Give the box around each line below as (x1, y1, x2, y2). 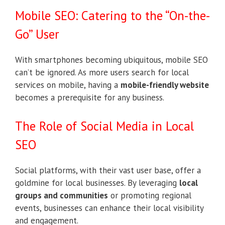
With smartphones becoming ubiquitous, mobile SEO (15, 54, 208, 66)
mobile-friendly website (121, 79, 209, 91)
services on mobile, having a (15, 79, 121, 91)
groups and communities (15, 189, 108, 201)
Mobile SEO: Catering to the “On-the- (15, 8, 210, 24)
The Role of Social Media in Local (15, 118, 194, 134)
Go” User (15, 26, 59, 43)
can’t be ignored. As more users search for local (15, 67, 189, 78)
